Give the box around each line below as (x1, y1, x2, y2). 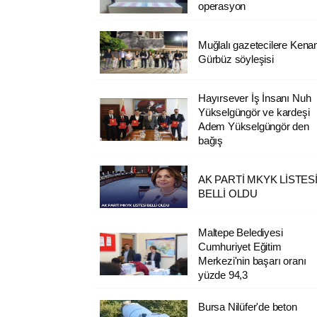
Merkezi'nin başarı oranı (197, 254, 306, 267)
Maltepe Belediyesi (197, 226, 283, 238)
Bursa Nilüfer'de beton (197, 300, 297, 313)
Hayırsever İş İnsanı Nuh (197, 91, 311, 104)
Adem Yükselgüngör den (197, 120, 309, 132)
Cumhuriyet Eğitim (197, 240, 282, 253)
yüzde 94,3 (197, 268, 248, 281)
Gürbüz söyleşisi (197, 52, 274, 65)
